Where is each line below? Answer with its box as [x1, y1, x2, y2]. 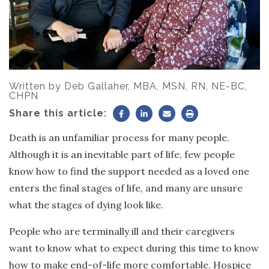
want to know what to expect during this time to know [9, 242, 259, 255]
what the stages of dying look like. [9, 199, 163, 211]
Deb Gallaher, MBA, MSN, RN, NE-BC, [61, 80, 247, 92]
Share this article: [9, 107, 107, 119]
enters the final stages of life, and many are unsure [9, 182, 243, 195]
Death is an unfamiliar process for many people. [9, 131, 229, 144]
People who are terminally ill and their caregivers [9, 225, 235, 238]
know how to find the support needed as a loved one [9, 165, 249, 178]
